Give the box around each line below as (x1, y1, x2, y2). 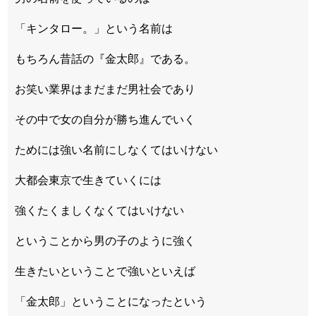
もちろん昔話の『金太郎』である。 (15, 53, 195, 66)
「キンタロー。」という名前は (15, 23, 173, 35)
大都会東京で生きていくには (15, 174, 162, 187)
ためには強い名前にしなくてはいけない (15, 144, 218, 157)
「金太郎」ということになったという (15, 296, 207, 308)
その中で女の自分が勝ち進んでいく (15, 114, 195, 126)
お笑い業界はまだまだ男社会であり (15, 83, 195, 96)
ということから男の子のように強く (15, 235, 195, 248)
